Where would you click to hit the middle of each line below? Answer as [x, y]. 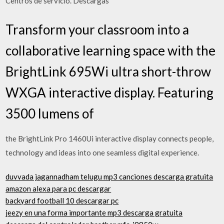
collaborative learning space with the [111, 50]
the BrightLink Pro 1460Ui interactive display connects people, [110, 138]
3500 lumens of [51, 113]
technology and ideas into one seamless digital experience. [102, 152]
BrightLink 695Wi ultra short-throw [108, 71]
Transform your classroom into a [97, 29]
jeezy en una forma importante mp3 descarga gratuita [94, 212]
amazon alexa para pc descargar [58, 188]
